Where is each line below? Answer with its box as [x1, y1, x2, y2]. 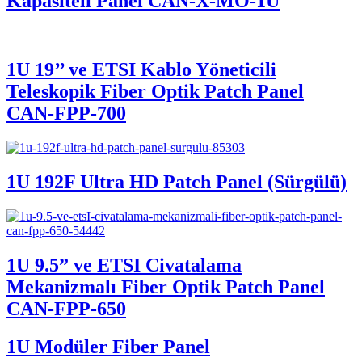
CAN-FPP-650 [6, 297, 126, 319]
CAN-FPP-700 [6, 102, 126, 124]
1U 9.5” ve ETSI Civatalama [6, 254, 242, 276]
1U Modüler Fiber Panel [6, 335, 210, 357]
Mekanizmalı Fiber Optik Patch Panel [6, 276, 325, 297]
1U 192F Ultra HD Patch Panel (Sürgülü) [6, 170, 347, 192]
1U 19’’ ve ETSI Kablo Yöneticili [6, 58, 276, 80]
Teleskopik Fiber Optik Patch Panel [6, 80, 304, 102]
